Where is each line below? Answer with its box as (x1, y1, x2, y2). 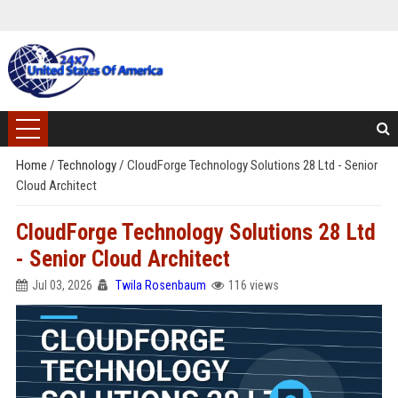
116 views (227, 278, 279, 292)
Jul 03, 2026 (31, 278, 92, 292)
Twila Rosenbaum (115, 278, 206, 292)
